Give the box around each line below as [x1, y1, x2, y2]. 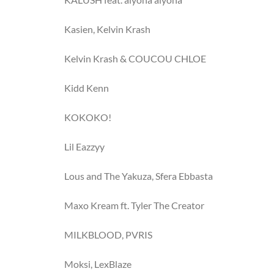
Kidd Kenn [64, 82, 109, 94]
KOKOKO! [64, 111, 111, 123]
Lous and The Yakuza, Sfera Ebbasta [64, 170, 213, 182]
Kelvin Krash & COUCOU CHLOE [64, 53, 206, 64]
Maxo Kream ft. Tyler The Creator [64, 199, 204, 211]
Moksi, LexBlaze [64, 258, 131, 270]
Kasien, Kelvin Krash [64, 23, 150, 35]
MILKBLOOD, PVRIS [64, 229, 152, 240]
